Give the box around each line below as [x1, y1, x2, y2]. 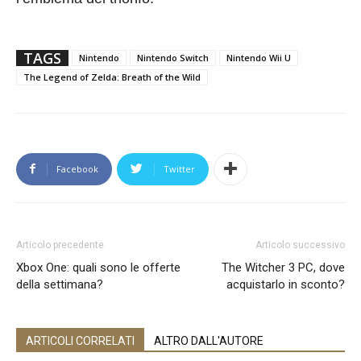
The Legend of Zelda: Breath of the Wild [23, 70, 201, 83]
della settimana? [16, 276, 103, 292]
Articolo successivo [255, 239, 345, 251]
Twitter [164, 162, 195, 175]
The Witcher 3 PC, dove [222, 259, 345, 275]
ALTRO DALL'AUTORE [154, 334, 263, 347]
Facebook [56, 162, 98, 175]
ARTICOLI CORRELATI [26, 334, 135, 347]
